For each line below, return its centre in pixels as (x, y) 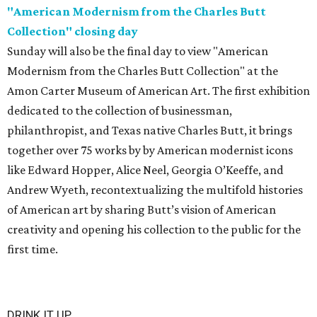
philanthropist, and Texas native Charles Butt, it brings (150, 131)
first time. (33, 249)
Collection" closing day (73, 31)
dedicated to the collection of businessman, (120, 111)
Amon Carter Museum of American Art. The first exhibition (158, 91)
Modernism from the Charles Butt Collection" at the (143, 71)
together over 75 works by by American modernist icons (150, 150)
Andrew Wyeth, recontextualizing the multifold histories (155, 190)
